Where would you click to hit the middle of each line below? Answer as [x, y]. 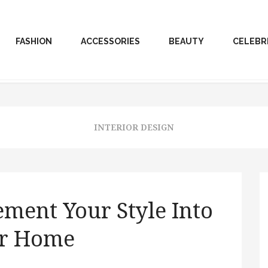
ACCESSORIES [110, 41]
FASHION [34, 41]
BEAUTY [186, 41]
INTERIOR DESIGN [134, 127]
